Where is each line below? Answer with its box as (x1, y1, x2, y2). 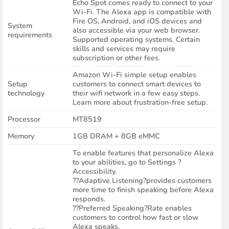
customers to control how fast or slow (72, 212, 198, 223)
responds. (72, 194, 105, 204)
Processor (7, 114, 40, 125)
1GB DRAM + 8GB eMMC (72, 131, 160, 142)
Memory (7, 131, 34, 142)
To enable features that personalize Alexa (72, 148, 214, 158)
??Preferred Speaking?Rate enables (72, 203, 192, 214)
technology (7, 88, 44, 99)
